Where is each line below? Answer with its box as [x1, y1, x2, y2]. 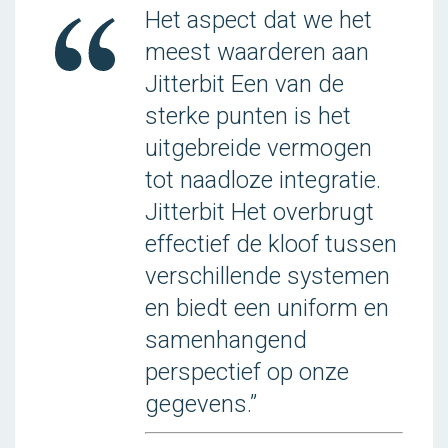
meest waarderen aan [145, 38, 369, 66]
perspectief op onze [145, 358, 349, 386]
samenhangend [145, 326, 307, 354]
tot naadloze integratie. [145, 166, 381, 194]
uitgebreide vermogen [145, 134, 372, 162]
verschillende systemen [145, 262, 390, 290]
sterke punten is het [145, 102, 351, 130]
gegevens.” [145, 390, 257, 418]
